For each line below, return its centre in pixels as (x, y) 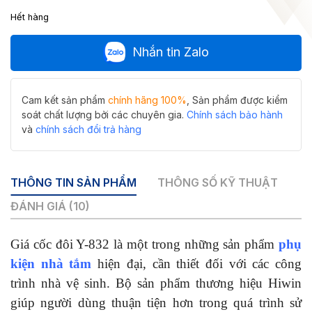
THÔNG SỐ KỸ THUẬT (218, 182)
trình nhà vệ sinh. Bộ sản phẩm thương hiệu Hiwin (156, 283)
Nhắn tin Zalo (171, 52)
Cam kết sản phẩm (65, 100)
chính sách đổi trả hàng (88, 129)
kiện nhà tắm (54, 264)
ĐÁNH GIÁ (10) (50, 206)
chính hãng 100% (147, 100)
